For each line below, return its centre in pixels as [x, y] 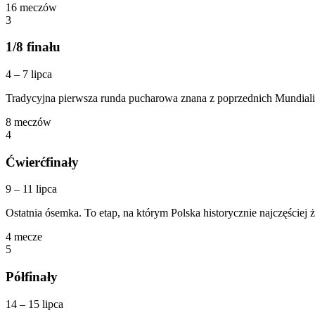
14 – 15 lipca [34, 304]
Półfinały [32, 277]
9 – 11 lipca [31, 189]
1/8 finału [33, 47]
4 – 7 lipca [29, 74]
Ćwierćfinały [42, 162]
